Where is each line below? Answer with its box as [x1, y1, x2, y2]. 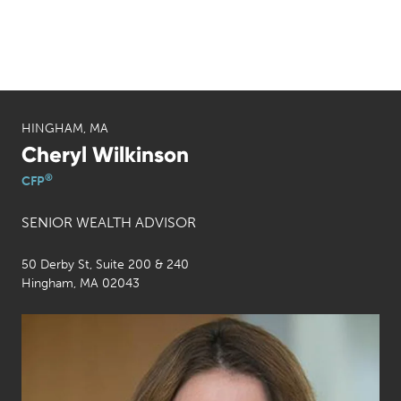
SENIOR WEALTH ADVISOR [21, 214, 196, 231]
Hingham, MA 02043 [21, 276, 140, 291]
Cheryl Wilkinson [21, 141, 189, 167]
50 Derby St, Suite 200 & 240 [21, 257, 189, 272]
